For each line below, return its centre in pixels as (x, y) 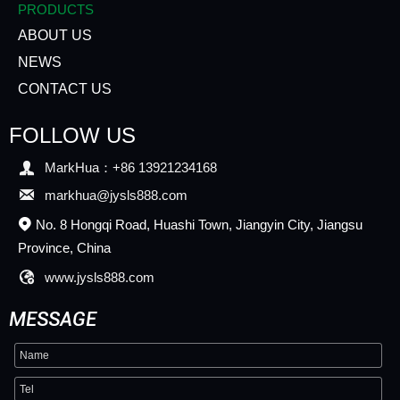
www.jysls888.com (100, 277)
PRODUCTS (56, 10)
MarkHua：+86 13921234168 (131, 167)
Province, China (64, 248)
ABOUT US (55, 36)
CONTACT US (65, 89)
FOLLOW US (72, 136)
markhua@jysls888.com (116, 195)
